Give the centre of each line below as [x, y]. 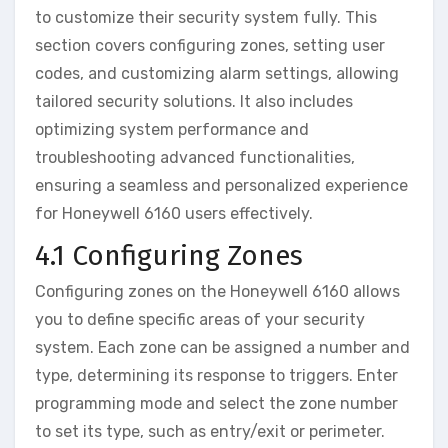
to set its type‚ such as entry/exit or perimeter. [210, 431]
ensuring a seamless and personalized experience [221, 185]
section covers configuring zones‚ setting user [210, 45]
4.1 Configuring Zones [169, 255]
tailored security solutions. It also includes [194, 101]
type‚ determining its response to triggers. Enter [216, 375]
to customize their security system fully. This [206, 17]
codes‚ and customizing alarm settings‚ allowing [217, 73]
